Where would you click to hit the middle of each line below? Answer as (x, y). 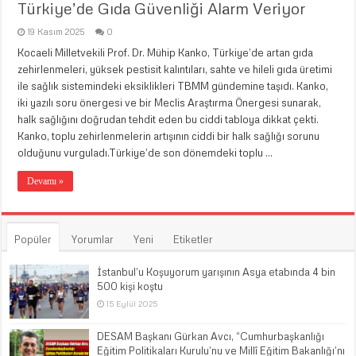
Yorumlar (93, 239)
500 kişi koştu (130, 286)
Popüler (33, 239)
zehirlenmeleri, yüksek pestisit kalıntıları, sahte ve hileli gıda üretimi (175, 69)
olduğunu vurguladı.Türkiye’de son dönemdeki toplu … (145, 152)
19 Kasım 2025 (56, 31)
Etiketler (193, 239)
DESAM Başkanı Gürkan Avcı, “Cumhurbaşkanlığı (211, 336)
